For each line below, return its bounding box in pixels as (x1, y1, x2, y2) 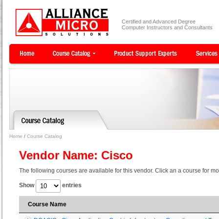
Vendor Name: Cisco (19, 149, 133, 162)
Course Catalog (27, 133, 62, 139)
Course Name (28, 200, 66, 208)
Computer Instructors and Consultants (122, 24, 213, 30)
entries (61, 182, 82, 189)
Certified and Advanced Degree (122, 19, 196, 24)
